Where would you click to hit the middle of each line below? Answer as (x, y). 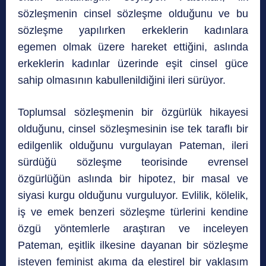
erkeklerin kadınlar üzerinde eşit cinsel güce (133, 64)
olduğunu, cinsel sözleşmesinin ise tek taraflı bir (133, 129)
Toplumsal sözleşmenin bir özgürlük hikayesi (133, 113)
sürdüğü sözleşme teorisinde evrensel (133, 162)
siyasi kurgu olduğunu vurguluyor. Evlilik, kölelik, (133, 196)
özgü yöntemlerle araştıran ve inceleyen (133, 229)
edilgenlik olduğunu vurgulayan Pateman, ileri (133, 146)
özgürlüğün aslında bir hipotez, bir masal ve (133, 179)
